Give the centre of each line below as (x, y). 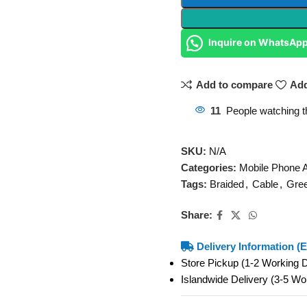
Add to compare (234, 85)
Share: (196, 215)
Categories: (208, 167)
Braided (226, 184)
